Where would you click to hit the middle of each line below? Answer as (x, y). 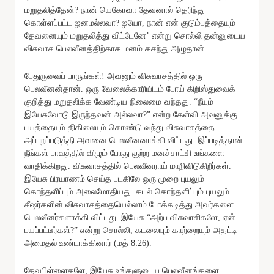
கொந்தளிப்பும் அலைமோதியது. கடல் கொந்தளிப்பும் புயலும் (127, 191)
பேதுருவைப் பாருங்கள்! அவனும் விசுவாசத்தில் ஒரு (113, 76)
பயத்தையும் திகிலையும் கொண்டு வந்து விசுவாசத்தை (120, 127)
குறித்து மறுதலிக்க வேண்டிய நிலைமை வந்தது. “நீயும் (119, 102)
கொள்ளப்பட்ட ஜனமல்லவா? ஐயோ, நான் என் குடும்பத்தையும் (130, 23)
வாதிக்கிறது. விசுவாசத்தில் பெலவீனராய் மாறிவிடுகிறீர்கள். (128, 166)
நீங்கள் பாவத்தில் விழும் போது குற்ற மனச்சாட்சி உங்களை (124, 153)
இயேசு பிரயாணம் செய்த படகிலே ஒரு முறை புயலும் (114, 179)
